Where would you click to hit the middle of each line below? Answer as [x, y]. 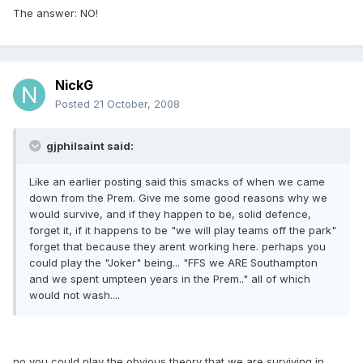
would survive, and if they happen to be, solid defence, [170, 214]
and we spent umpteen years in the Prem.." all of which [170, 279]
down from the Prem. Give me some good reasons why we [178, 198]
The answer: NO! [56, 13]
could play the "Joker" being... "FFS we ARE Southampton [173, 263]
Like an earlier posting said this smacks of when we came [177, 182]
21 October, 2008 [137, 104]
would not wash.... [75, 295]
